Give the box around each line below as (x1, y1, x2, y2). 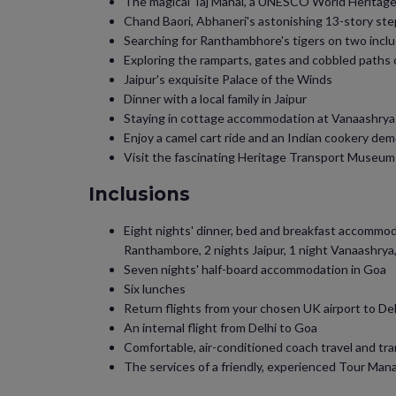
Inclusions (88, 183, 190, 205)
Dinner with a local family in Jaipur (124, 91, 307, 106)
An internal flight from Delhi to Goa (124, 320, 317, 335)
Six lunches (124, 281, 186, 296)
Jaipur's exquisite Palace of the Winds (124, 72, 332, 87)
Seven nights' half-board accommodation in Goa (124, 262, 386, 277)
